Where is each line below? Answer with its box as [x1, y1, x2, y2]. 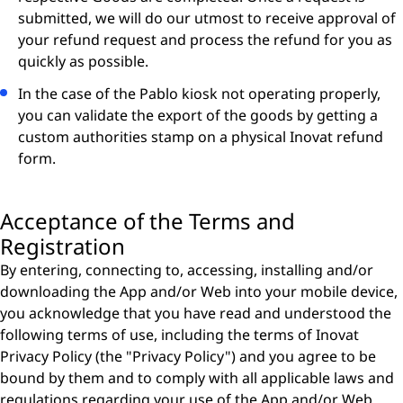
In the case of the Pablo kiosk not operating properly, [18, 84, 381, 103]
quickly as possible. [18, 51, 148, 71]
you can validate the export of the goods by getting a [18, 105, 378, 125]
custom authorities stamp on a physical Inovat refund [18, 127, 383, 147]
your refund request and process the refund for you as [18, 30, 392, 49]
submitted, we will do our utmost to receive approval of [18, 8, 396, 28]
